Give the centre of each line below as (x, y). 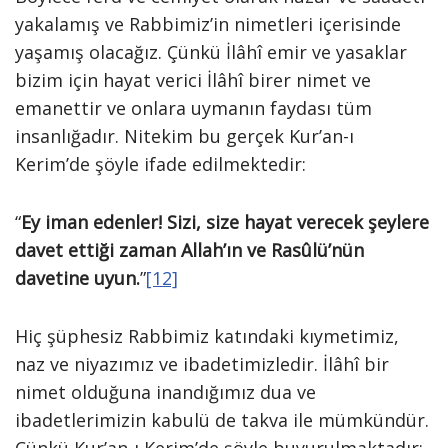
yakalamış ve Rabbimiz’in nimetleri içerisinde (208, 24)
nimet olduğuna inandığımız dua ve (165, 392)
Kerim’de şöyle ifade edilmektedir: (160, 164)
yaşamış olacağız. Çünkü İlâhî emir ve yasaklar (211, 52)
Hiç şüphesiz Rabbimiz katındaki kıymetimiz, (207, 336)
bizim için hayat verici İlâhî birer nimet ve (193, 80)
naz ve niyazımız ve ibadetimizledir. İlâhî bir (202, 364)
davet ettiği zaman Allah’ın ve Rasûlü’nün (189, 250)
